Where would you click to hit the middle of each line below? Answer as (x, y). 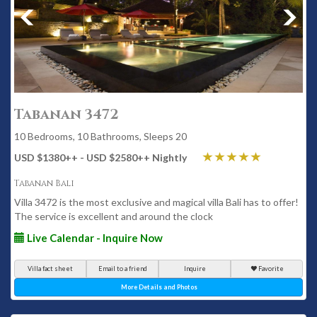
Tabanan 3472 (67, 114)
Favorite (271, 269)
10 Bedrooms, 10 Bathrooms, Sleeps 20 (100, 136)
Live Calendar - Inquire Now (94, 238)
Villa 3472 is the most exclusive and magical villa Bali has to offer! (156, 202)
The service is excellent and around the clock (114, 216)
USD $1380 (40, 157)
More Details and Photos (159, 287)
